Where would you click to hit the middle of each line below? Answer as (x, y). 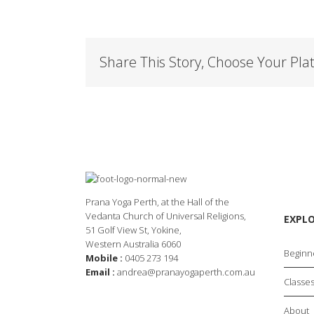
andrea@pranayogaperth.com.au (186, 272)
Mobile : (104, 258)
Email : (100, 272)
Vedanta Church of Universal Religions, (166, 216)
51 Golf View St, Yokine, (134, 230)
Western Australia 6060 (133, 244)
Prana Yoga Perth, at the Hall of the (157, 202)
